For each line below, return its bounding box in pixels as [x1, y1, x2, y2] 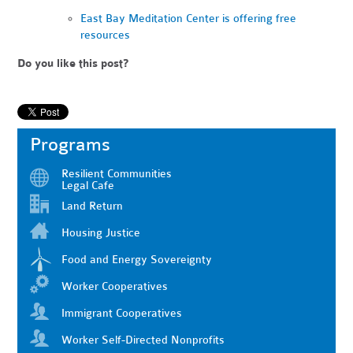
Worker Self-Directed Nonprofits [61, 333, 225, 347]
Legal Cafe [61, 179, 115, 193]
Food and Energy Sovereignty [61, 253, 213, 267]
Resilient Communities [61, 167, 173, 181]
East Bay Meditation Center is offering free [80, 12, 297, 26]
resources [80, 28, 131, 43]
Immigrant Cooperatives [61, 307, 183, 321]
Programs [30, 134, 111, 156]
